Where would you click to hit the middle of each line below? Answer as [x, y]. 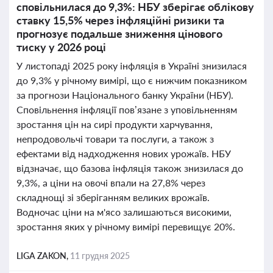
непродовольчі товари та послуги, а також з [115, 139]
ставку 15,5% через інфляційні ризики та [120, 20]
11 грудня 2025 [100, 256]
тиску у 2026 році [61, 47]
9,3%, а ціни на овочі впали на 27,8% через [111, 183]
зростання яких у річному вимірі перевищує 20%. [126, 226]
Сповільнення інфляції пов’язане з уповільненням [127, 109]
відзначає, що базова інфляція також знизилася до [130, 168]
